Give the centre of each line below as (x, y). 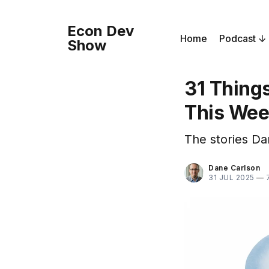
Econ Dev (101, 31)
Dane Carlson (234, 168)
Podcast (237, 38)
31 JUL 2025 (231, 177)
